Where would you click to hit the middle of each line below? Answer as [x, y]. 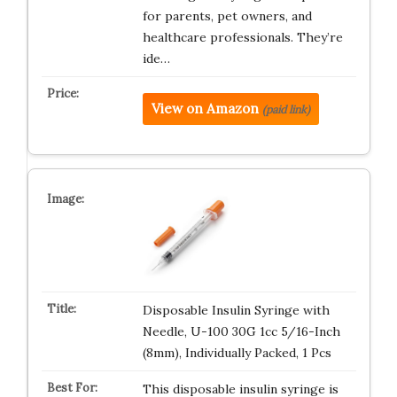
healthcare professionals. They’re [242, 37]
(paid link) [286, 109]
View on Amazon [205, 109]
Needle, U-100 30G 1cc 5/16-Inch [241, 331]
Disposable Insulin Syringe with [236, 310]
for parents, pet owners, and [227, 16]
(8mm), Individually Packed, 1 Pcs [237, 353]
